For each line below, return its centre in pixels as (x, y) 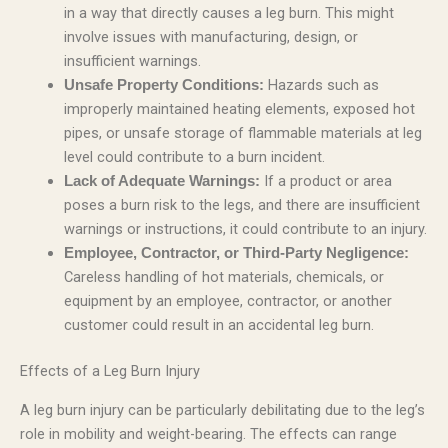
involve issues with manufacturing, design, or (210, 37)
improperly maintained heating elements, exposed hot (239, 109)
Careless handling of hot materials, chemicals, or (223, 277)
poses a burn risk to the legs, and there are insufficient (241, 205)
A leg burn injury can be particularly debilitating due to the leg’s (222, 409)
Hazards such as (321, 85)
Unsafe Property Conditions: (163, 85)
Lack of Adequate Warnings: (161, 181)
